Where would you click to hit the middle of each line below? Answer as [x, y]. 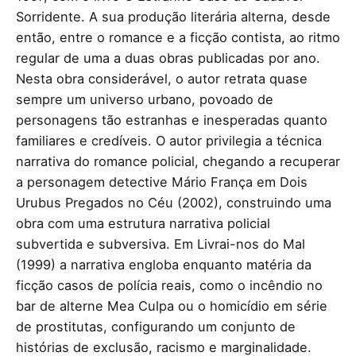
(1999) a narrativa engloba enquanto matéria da [164, 264]
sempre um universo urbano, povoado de [145, 99]
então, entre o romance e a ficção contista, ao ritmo [178, 37]
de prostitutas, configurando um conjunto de [156, 326]
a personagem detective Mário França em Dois [162, 182]
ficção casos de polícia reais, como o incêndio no [169, 285]
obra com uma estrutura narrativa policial [143, 223]
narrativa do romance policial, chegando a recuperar [178, 161]
